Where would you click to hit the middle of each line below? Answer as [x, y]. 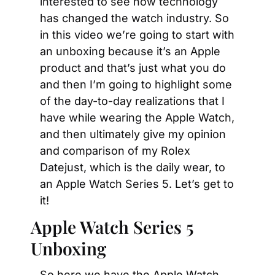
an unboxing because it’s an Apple [130, 51]
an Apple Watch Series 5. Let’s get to [137, 184]
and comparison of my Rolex [115, 151]
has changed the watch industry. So [134, 18]
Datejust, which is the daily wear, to [133, 167]
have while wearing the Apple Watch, [137, 118]
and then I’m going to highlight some [136, 84]
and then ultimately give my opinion [133, 134]
